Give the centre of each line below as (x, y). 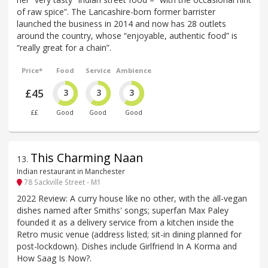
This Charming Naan (87, 158)
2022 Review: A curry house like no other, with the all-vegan (132, 198)
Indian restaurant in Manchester (71, 171)
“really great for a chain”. (64, 47)
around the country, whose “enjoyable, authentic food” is (127, 35)
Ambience (133, 70)
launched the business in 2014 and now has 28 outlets (121, 23)
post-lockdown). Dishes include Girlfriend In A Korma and (127, 246)
